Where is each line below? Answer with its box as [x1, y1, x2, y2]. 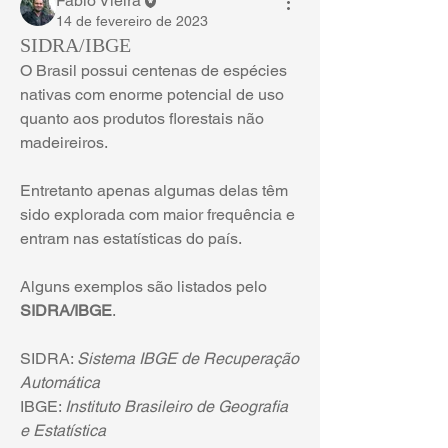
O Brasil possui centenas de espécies [20, 61, 287, 80]
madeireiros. [20, 133, 108, 152]
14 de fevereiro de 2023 [56, 13, 208, 29]
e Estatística [20, 421, 106, 440]
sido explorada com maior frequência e [20, 205, 295, 224]
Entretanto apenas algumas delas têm [20, 181, 288, 200]
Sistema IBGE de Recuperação [77, 349, 299, 368]
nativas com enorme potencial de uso [20, 85, 284, 104]
